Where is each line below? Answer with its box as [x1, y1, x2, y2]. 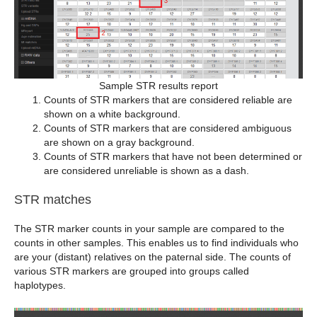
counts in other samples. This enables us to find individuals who [14, 236, 299, 248]
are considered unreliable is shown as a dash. [44, 164, 249, 176]
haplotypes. [14, 279, 66, 291]
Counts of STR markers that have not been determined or [44, 150, 302, 162]
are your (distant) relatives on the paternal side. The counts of [14, 250, 291, 263]
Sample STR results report [99, 79, 218, 91]
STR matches [14, 192, 91, 207]
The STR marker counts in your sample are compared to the [14, 222, 284, 234]
